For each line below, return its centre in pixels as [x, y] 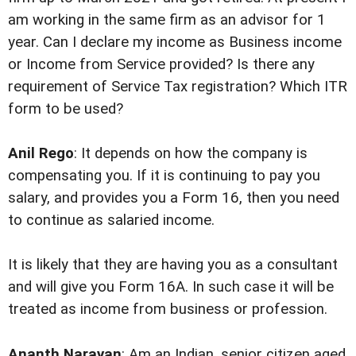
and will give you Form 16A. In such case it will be [171, 287]
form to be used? [66, 109]
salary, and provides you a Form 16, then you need [174, 198]
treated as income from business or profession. [168, 310]
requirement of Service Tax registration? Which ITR [178, 87]
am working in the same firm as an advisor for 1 [167, 20]
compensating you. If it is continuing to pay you [164, 176]
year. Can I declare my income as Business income [175, 43]
